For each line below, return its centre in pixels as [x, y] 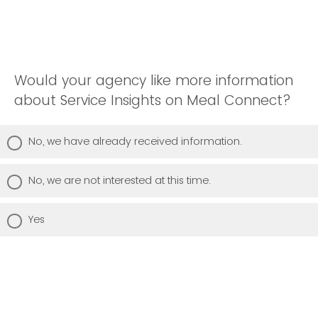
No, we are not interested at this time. [120, 181]
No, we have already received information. [135, 142]
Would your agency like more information [154, 81]
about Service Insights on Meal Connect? [153, 101]
